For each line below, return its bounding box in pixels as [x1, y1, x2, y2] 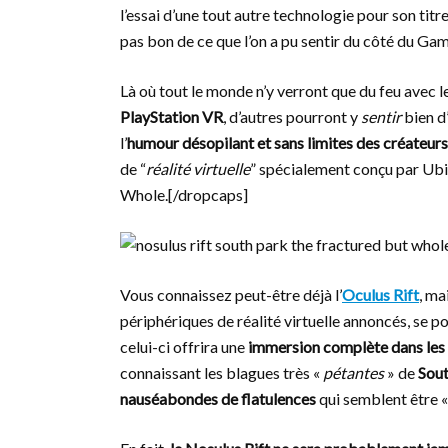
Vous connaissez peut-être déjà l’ [120, 285, 342, 304]
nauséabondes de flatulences [120, 389, 316, 408]
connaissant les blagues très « [120, 363, 323, 382]
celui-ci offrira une [120, 337, 245, 356]
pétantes [323, 363, 384, 382]
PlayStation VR [120, 107, 223, 126]
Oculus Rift [342, 285, 419, 304]
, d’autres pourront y [223, 107, 358, 126]
